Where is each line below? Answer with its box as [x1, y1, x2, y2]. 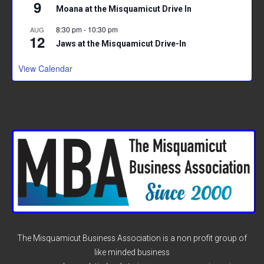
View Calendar [18, 62, 72, 75]
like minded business [94, 247, 170, 258]
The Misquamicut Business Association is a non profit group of [17, 233, 247, 243]
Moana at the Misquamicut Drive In [56, 4, 192, 14]
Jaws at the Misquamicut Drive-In [56, 39, 186, 49]
